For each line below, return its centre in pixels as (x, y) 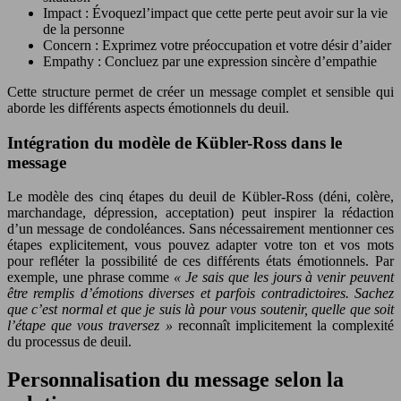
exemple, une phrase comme (91, 277)
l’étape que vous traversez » (93, 326)
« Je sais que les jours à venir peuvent (284, 277)
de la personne (84, 29)
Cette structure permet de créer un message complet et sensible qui (200, 91)
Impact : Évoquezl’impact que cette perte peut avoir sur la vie (215, 13)
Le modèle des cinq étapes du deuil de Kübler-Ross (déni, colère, (200, 197)
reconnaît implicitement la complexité (286, 326)
